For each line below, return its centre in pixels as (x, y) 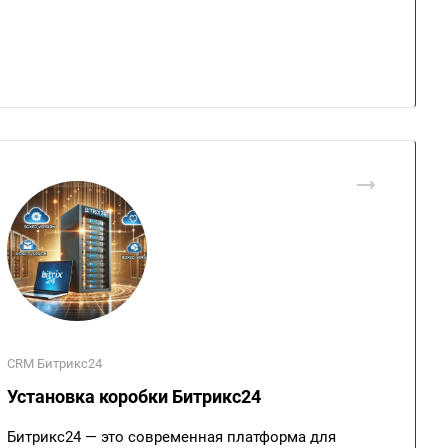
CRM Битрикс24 (54, 363)
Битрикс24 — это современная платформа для (171, 437)
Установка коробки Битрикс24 (134, 396)
